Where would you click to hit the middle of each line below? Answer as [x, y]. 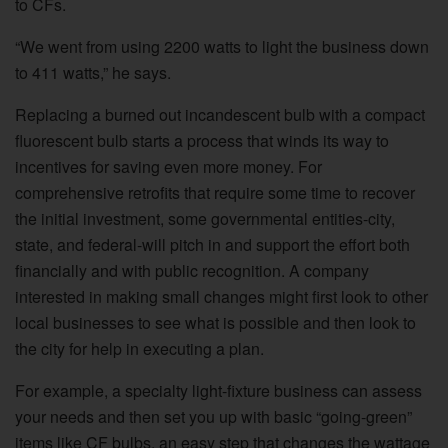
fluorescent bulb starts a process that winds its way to [202, 141]
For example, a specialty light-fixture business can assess [218, 391]
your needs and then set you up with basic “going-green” [213, 417]
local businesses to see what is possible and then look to [215, 323]
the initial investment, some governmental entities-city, [205, 219]
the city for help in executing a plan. [139, 349]
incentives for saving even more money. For [168, 167]
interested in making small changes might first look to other [221, 297]
